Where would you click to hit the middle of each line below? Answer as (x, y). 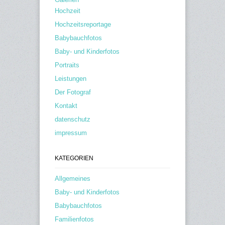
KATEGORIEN (74, 158)
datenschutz (73, 120)
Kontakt (66, 106)
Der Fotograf (73, 92)
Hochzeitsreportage (83, 25)
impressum (71, 133)
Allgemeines (73, 179)
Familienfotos (74, 219)
